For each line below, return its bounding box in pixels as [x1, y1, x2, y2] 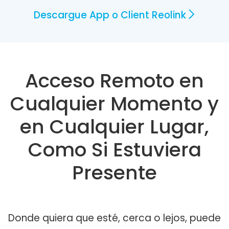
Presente [72, 158, 157, 186]
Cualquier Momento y [10, 89, 219, 117]
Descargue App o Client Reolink [33, 8, 186, 22]
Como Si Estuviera [28, 135, 201, 163]
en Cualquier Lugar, [20, 112, 209, 140]
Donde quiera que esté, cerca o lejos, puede [8, 211, 221, 225]
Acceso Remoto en [25, 66, 204, 94]
